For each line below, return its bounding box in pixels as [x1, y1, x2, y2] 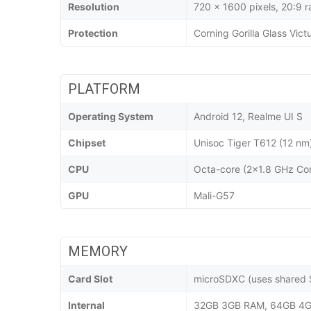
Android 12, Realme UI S [194, 110, 303, 123]
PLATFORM [68, 81, 140, 98]
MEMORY [68, 243, 128, 260]
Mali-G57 [194, 190, 235, 202]
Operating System [68, 110, 153, 123]
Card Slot [68, 273, 112, 285]
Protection [68, 27, 118, 40]
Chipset [68, 137, 106, 149]
